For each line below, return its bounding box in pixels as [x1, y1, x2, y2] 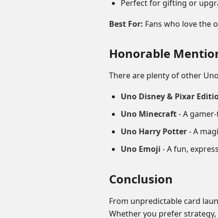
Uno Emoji [121, 144, 161, 154]
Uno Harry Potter [121, 126, 187, 137]
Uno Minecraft [121, 109, 177, 119]
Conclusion [109, 171, 173, 187]
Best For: [109, 18, 143, 29]
